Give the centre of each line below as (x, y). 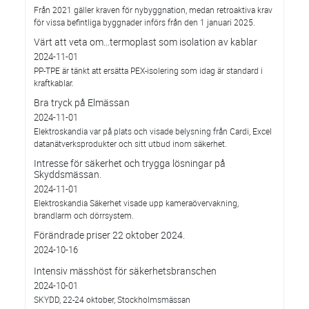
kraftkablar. (54, 83)
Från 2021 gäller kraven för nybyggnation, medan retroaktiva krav (153, 10)
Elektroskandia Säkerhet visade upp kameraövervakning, (136, 203)
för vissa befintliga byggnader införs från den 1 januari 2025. (144, 22)
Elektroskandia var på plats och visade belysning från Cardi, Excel (153, 131)
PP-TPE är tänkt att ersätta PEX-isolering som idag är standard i (148, 70)
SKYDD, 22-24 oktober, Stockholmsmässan (112, 299)
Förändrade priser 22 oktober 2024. (109, 235)
